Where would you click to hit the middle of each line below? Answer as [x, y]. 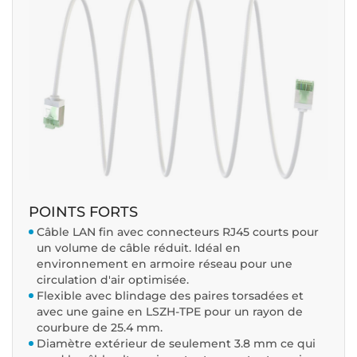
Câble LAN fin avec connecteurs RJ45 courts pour [178, 232]
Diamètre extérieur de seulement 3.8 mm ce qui [176, 344]
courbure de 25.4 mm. [100, 328]
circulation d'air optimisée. [113, 280]
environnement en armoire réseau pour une [165, 264]
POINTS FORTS [83, 212]
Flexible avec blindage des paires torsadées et [170, 296]
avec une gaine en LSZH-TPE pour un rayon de [170, 312]
